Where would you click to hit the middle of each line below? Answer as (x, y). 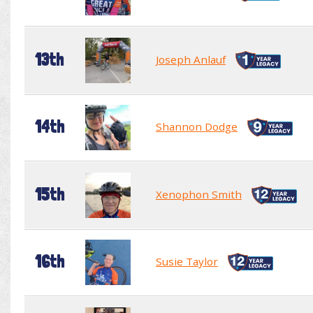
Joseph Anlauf (191, 59)
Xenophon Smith (199, 194)
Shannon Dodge (197, 126)
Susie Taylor (187, 261)
